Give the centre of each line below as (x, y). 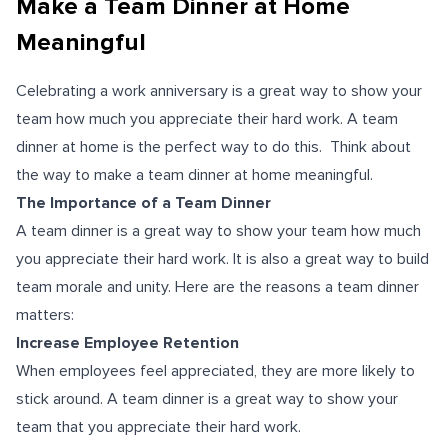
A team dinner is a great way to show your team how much (218, 231)
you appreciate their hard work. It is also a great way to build (222, 259)
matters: (45, 315)
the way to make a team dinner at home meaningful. (194, 175)
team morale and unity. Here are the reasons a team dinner (217, 287)
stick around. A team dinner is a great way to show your (207, 399)
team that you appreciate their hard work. (158, 427)
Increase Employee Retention (127, 343)
